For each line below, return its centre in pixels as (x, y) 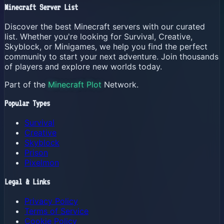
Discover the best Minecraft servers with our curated (105, 26)
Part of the (26, 84)
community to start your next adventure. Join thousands (111, 56)
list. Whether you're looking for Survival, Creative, (98, 36)
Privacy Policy (51, 201)
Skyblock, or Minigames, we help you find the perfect (106, 46)
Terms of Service (56, 211)
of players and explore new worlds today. (83, 66)
